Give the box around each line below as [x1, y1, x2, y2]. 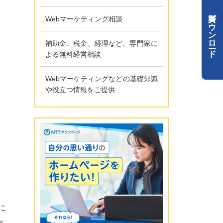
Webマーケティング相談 [45, 15, 122, 23]
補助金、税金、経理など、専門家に [45, 39, 158, 47]
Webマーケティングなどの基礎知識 [45, 75, 158, 83]
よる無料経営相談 [45, 50, 101, 58]
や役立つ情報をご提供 [45, 86, 115, 94]
